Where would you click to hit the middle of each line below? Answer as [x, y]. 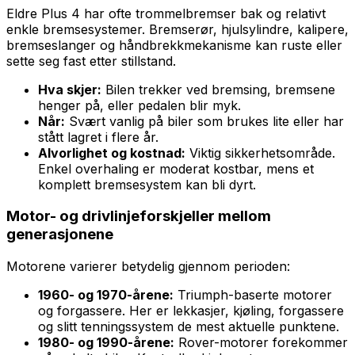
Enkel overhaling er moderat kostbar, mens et [176, 168]
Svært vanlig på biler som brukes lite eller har [204, 121]
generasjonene [60, 235]
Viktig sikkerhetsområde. [260, 153]
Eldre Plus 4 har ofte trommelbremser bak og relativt [166, 13]
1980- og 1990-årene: [106, 342]
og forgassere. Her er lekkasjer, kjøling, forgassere [191, 310]
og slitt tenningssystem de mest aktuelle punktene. [189, 326]
